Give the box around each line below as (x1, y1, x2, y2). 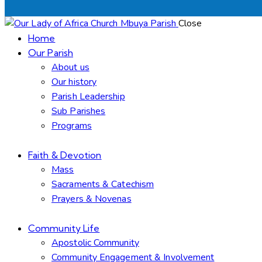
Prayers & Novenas (51, 192, 132, 206)
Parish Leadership (51, 90, 125, 104)
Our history (51, 75, 97, 89)
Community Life (28, 222, 100, 235)
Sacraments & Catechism (51, 178, 154, 191)
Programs (51, 119, 92, 133)
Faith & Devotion (28, 149, 102, 161)
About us (51, 61, 89, 74)
